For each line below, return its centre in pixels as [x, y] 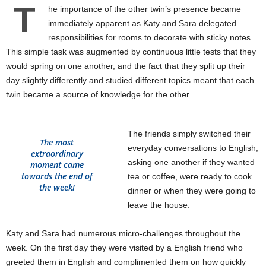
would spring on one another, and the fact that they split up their [126, 66]
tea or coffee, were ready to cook [190, 176]
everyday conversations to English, [193, 148]
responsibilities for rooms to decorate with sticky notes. [151, 37]
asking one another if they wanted [191, 162]
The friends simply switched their [189, 134]
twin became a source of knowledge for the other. [99, 94]
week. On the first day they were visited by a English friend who [124, 248]
